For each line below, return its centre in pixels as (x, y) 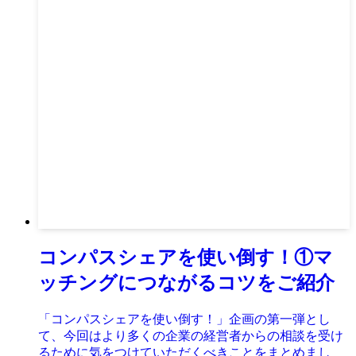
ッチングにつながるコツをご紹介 (186, 282)
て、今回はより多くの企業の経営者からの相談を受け (191, 335)
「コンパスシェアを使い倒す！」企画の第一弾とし (184, 319)
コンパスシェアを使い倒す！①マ (186, 257)
